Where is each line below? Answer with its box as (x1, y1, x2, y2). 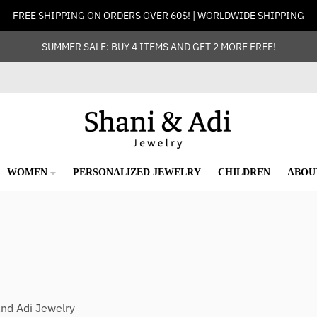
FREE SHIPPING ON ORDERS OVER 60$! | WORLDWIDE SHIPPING (13, 9, 304, 22)
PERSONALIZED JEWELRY (72, 166, 201, 178)
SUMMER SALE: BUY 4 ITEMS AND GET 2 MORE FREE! (41, 40, 276, 53)
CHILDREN (217, 166, 270, 178)
